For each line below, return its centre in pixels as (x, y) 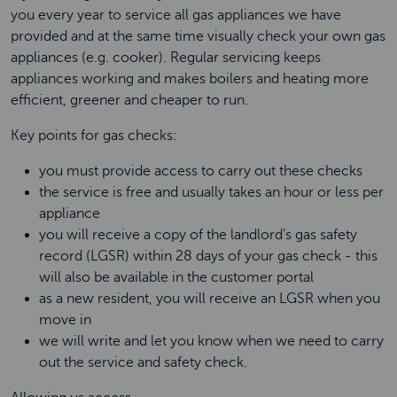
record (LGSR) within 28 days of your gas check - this (208, 256)
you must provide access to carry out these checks (204, 171)
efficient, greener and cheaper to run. (131, 100)
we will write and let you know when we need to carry (211, 341)
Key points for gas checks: (97, 136)
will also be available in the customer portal (180, 277)
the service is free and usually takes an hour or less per (211, 192)
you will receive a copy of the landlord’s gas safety (198, 235)
